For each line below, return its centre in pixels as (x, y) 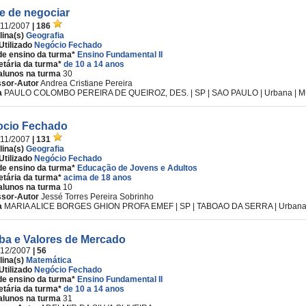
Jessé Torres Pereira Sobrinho (97, 197)
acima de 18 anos (98, 178)
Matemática (49, 260)
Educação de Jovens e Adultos (137, 168)
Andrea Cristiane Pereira (86, 83)
